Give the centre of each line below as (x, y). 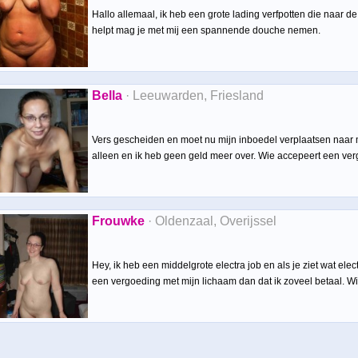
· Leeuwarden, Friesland (193, 95)
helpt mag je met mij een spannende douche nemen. (206, 30)
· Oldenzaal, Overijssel (211, 221)
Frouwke (118, 221)
